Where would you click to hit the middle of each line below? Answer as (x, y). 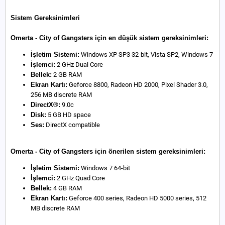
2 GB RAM (67, 74)
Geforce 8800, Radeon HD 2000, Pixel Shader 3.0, (138, 84)
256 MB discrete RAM (61, 94)
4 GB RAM (67, 188)
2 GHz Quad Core (80, 178)
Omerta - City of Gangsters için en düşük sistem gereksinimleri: (109, 38)
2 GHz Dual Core (79, 64)
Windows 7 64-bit (105, 168)
